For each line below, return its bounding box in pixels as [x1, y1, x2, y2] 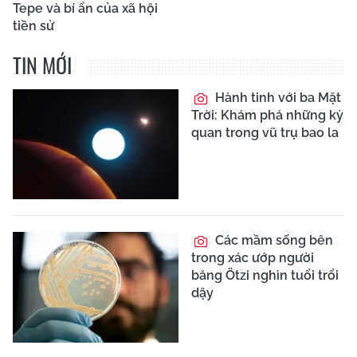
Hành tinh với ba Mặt [212, 89, 341, 105]
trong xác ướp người [191, 250, 314, 266]
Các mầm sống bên [212, 233, 333, 249]
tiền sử [13, 18, 54, 33]
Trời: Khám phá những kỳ [191, 107, 343, 123]
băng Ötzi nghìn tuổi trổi [191, 268, 339, 284]
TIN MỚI [13, 49, 72, 80]
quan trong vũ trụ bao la [191, 124, 339, 140]
